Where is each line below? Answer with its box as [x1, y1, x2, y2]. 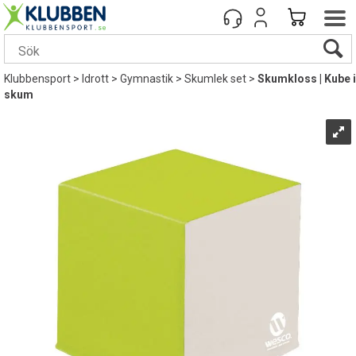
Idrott [82, 72, 109, 85]
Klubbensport [4, 72, 71, 85]
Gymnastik [120, 72, 173, 85]
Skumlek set [184, 72, 246, 85]
